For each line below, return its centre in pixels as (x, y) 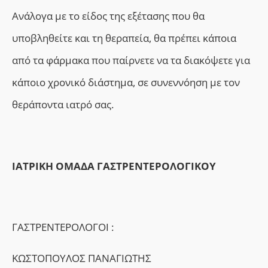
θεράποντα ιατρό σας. (63, 104)
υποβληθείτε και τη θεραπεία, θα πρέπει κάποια (124, 38)
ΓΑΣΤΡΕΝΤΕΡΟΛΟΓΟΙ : (63, 227)
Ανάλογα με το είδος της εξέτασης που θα (108, 16)
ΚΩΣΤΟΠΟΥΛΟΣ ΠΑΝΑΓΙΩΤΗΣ (82, 258)
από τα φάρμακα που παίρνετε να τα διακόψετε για (131, 60)
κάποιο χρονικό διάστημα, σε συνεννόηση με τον (126, 82)
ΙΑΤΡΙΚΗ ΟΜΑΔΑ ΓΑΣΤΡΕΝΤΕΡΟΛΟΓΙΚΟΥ (114, 166)
